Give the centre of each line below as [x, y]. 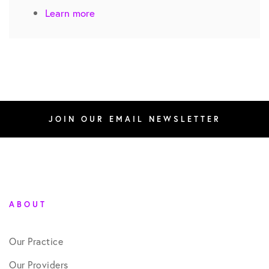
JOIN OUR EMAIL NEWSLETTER [134, 119]
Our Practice [36, 241]
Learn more [70, 13]
